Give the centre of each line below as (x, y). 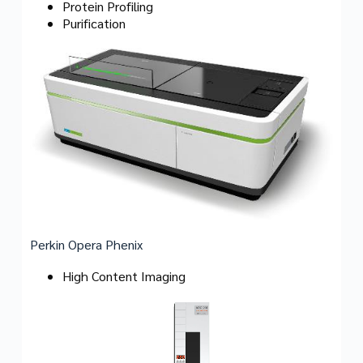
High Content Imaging (124, 276)
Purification (94, 23)
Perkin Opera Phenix (86, 245)
